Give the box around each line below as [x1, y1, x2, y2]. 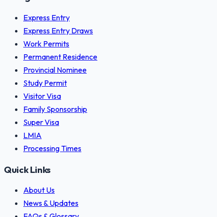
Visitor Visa [23, 91, 61, 101]
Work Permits [23, 39, 69, 48]
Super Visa [23, 117, 59, 127]
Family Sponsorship [23, 104, 87, 114]
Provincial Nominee [23, 65, 87, 75]
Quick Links [4, 163, 51, 175]
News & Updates [23, 198, 78, 208]
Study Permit [23, 78, 67, 88]
